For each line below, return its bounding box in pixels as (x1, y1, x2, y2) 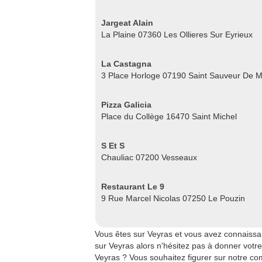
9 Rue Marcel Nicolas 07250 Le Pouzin (101, 194, 245, 203)
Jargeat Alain (101, 18, 153, 27)
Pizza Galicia (101, 100, 151, 109)
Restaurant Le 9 (101, 182, 164, 191)
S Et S (101, 141, 125, 150)
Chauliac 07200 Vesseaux (101, 153, 197, 162)
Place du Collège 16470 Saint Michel (101, 112, 237, 121)
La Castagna (101, 59, 151, 68)
